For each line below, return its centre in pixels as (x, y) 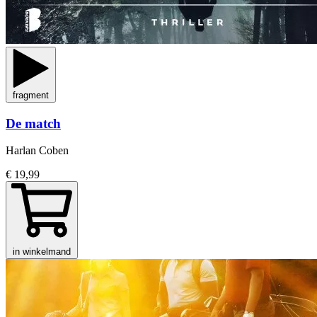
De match (33, 123)
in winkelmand (42, 252)
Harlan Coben (37, 151)
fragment (31, 96)
